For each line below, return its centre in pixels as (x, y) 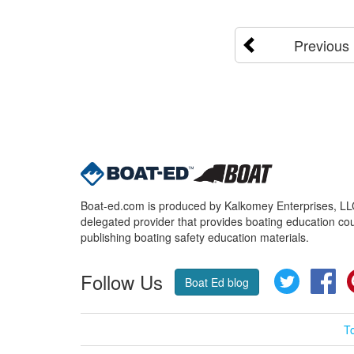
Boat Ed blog (217, 282)
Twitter (316, 276)
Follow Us (122, 281)
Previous (321, 45)
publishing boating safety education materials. (195, 237)
